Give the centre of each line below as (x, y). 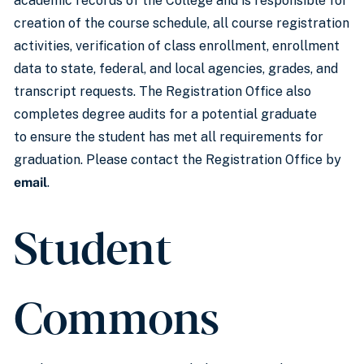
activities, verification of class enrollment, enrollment (177, 46)
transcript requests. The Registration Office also (162, 91)
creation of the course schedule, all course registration (182, 23)
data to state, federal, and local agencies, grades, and (176, 69)
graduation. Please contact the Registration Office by (178, 160)
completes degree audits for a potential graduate (165, 114)
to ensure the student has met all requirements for (169, 137)
